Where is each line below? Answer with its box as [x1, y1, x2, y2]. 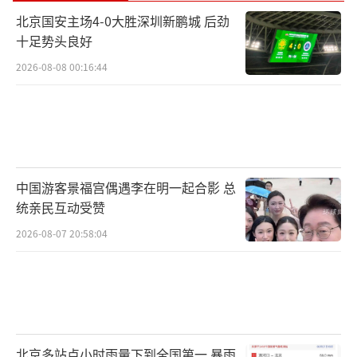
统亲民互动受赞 [16, 198, 105, 218]
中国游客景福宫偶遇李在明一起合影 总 [16, 178, 236, 198]
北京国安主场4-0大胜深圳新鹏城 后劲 [16, 11, 229, 31]
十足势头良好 [16, 31, 92, 51]
